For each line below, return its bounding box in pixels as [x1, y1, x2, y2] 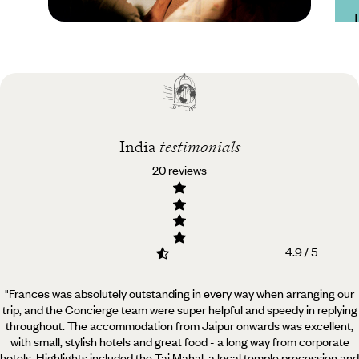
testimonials [159, 136, 240, 156]
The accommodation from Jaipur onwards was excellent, [65, 317, 353, 334]
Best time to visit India [67, 66, 232, 90]
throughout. [6, 317, 65, 334]
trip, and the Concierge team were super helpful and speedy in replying [2, 301, 357, 318]
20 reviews [152, 161, 207, 178]
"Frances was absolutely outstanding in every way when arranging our [5, 285, 354, 302]
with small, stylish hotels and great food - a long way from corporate [10, 333, 349, 350]
